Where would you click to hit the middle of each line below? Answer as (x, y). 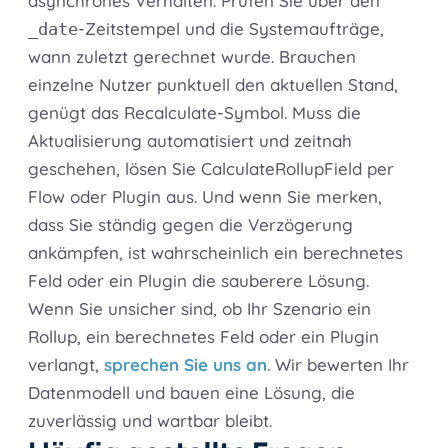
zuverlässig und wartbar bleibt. (150, 421)
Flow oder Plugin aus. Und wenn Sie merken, (205, 197)
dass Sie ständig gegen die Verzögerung (190, 225)
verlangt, (66, 365)
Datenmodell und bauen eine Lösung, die (191, 393)
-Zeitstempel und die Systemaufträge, (231, 29)
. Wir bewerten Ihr (338, 365)
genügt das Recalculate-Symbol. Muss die (194, 113)
